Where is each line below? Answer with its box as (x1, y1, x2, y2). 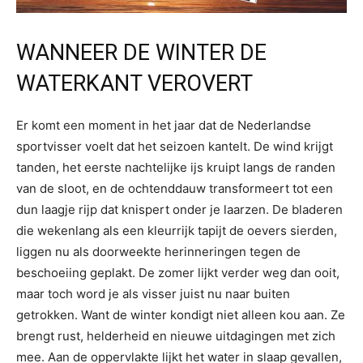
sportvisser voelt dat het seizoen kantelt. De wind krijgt (16, 138, 333, 154)
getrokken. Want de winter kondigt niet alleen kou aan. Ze (16, 306, 345, 322)
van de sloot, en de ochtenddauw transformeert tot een (16, 180, 333, 196)
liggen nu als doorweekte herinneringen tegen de (16, 243, 301, 259)
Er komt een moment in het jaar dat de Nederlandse (16, 117, 311, 133)
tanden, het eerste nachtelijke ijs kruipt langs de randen (16, 159, 335, 175)
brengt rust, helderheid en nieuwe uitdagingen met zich (16, 327, 335, 344)
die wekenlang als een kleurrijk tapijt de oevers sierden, (16, 222, 337, 238)
